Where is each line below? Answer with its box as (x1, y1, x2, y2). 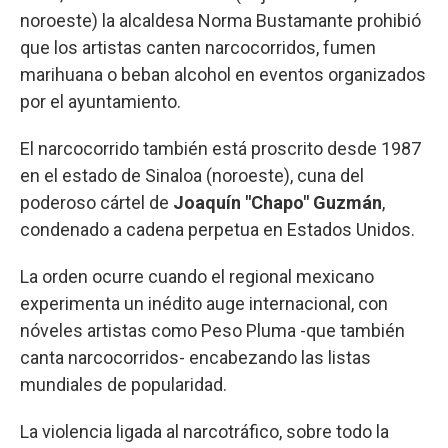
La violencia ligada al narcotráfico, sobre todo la (20, 421, 389, 443)
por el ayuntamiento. (20, 91, 181, 113)
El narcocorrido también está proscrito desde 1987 (20, 138, 421, 160)
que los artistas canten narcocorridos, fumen (20, 37, 376, 59)
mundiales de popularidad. (20, 374, 227, 396)
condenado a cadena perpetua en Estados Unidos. (20, 219, 415, 241)
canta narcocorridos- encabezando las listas (20, 347, 371, 369)
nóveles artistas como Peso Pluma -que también (20, 320, 405, 342)
